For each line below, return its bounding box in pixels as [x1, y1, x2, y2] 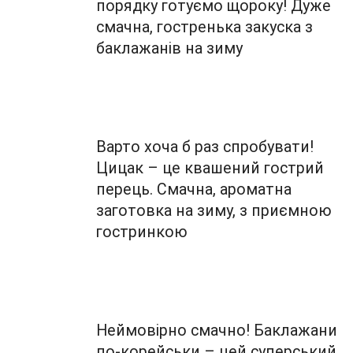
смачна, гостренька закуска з [96, 18, 313, 37]
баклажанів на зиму [96, 39, 243, 58]
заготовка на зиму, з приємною [96, 201, 332, 220]
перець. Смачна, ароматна [96, 180, 292, 199]
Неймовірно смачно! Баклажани [96, 321, 337, 340]
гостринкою [96, 222, 188, 241]
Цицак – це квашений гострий [96, 158, 324, 177]
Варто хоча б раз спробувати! [96, 137, 314, 156]
